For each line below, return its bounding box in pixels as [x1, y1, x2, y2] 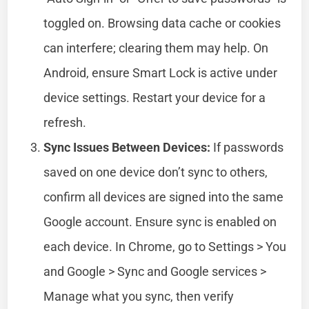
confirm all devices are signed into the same [43, 189, 284, 204]
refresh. [43, 114, 87, 130]
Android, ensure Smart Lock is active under [43, 65, 278, 80]
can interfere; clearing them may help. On [43, 40, 269, 55]
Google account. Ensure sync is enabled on [43, 214, 277, 229]
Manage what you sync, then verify [43, 288, 235, 303]
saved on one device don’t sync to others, [43, 164, 268, 179]
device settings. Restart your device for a [43, 90, 266, 105]
